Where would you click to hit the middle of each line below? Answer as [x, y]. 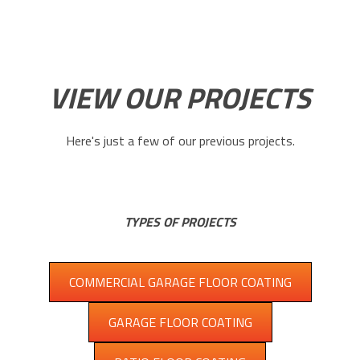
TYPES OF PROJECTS [180, 221]
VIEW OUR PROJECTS [180, 97]
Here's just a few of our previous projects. [180, 140]
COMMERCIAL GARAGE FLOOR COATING [180, 282]
